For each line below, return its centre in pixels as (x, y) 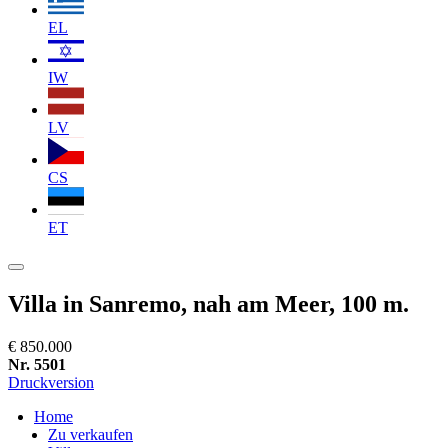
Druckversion (51, 382)
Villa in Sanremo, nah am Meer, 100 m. (208, 303)
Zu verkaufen (90, 434)
